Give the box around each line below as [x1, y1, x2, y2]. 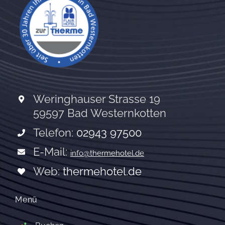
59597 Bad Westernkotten [33, 106, 166, 120]
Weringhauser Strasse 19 [33, 92, 160, 106]
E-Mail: [33, 145, 70, 159]
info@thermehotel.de [70, 149, 144, 158]
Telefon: [33, 126, 76, 139]
